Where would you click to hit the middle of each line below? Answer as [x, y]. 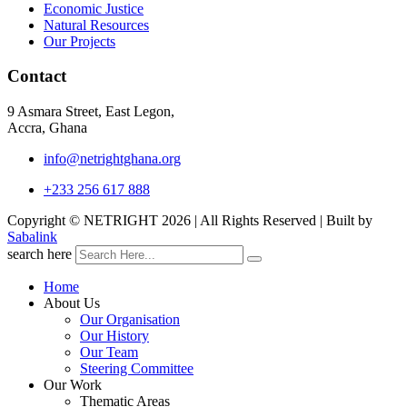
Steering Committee [137, 369]
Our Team [109, 352]
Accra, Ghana [47, 128]
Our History [114, 336]
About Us [72, 303]
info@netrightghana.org [112, 159]
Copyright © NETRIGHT [84, 221]
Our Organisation [130, 320]
